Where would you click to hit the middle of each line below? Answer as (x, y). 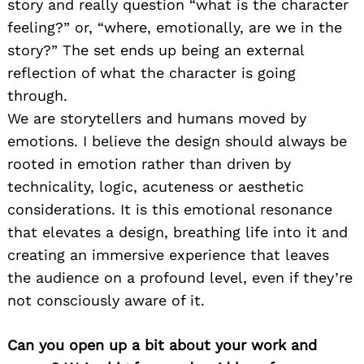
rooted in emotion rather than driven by (149, 164)
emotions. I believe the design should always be (177, 141)
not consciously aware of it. (106, 301)
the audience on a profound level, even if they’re (180, 278)
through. (37, 96)
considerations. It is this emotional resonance (170, 210)
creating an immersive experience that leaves (168, 255)
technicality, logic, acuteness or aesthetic (156, 187)
